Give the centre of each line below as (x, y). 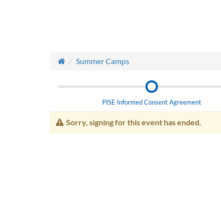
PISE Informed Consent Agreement (151, 102)
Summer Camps (103, 61)
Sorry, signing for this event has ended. (134, 122)
